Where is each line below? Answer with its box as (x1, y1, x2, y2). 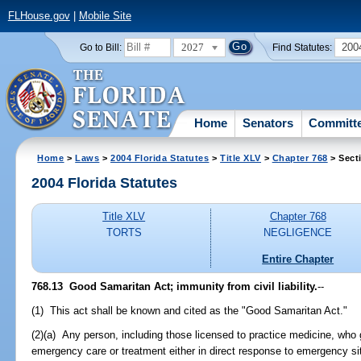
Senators (243, 115, 294, 130)
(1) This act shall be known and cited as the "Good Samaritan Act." (31, 304, 348, 317)
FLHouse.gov (7, 10, 70, 23)
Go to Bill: (79, 42, 122, 52)
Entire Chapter (262, 252, 334, 265)
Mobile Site (78, 10, 131, 23)
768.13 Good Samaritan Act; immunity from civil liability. (31, 280, 318, 293)
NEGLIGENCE (263, 226, 333, 239)
